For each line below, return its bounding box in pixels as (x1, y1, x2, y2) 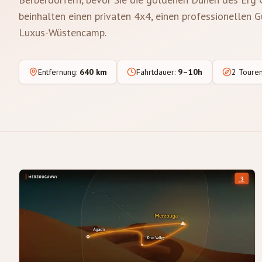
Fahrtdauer (136, 67, 174, 77)
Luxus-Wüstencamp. (19, 26, 106, 39)
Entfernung (38, 67, 76, 77)
